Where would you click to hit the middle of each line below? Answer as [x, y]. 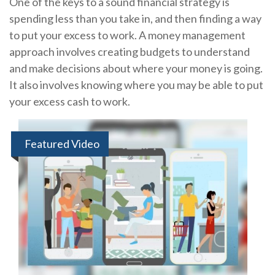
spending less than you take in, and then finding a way [135, 18]
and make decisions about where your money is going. [136, 68]
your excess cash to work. [70, 101]
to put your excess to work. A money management [127, 35]
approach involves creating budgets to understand [130, 52]
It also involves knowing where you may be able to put [136, 85]
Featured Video [62, 144]
